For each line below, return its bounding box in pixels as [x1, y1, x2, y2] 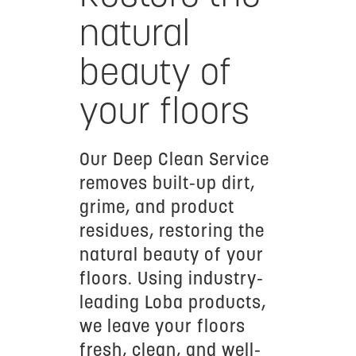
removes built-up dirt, [79, 176, 255, 194]
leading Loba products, [79, 295, 266, 313]
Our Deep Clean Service [79, 152, 269, 170]
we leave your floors [79, 319, 246, 337]
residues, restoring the [79, 223, 265, 242]
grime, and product [79, 199, 234, 218]
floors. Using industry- [79, 271, 264, 289]
